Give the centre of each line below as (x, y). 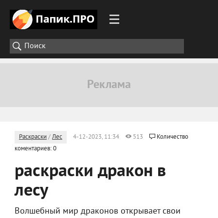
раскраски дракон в (90, 172)
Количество (173, 137)
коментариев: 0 (36, 149)
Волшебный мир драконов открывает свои (98, 211)
